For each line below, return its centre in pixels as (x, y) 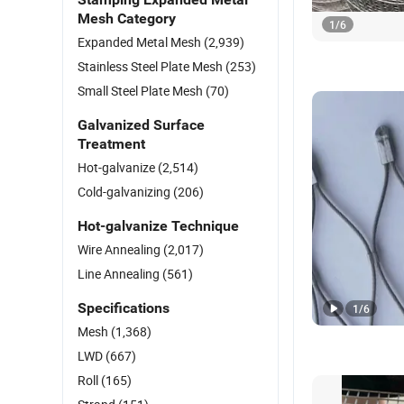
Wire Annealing (120, 249)
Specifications (124, 308)
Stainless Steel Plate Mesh (151, 66)
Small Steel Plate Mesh (142, 91)
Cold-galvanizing (125, 192)
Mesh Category (127, 18)
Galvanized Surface (141, 125)
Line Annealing (120, 274)
